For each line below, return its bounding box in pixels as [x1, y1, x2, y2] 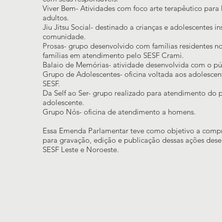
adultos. [43, 13, 69, 22]
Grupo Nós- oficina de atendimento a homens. [43, 107, 196, 116]
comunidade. [43, 32, 86, 41]
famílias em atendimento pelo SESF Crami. [43, 51, 184, 60]
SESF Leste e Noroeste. [43, 145, 119, 154]
